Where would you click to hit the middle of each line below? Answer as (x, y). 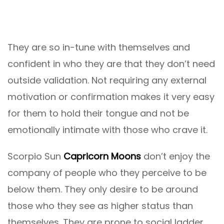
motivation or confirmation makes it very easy (111, 97)
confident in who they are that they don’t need (111, 64)
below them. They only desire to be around (103, 189)
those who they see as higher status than (100, 206)
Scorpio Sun (35, 156)
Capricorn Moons (102, 156)
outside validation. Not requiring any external (107, 80)
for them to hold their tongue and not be (98, 113)
